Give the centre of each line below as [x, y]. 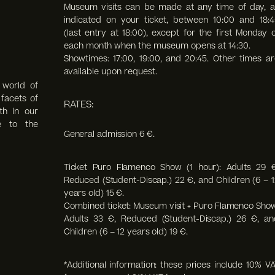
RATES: [79, 105]
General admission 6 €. [109, 134]
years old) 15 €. [94, 193]
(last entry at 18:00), [108, 33]
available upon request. [110, 72]
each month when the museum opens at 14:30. [157, 46]
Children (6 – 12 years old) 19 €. [126, 232]
